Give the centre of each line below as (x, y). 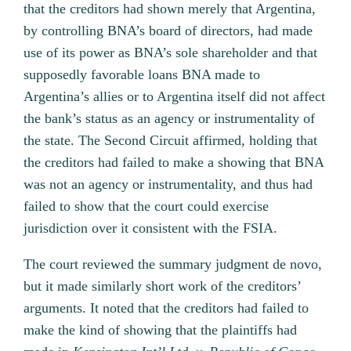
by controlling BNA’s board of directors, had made (168, 31)
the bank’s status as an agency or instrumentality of (170, 119)
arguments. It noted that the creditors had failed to (166, 308)
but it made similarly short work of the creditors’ (163, 286)
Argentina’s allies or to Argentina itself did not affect (175, 97)
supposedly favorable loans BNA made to (142, 75)
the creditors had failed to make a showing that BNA (174, 163)
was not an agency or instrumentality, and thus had (168, 185)
